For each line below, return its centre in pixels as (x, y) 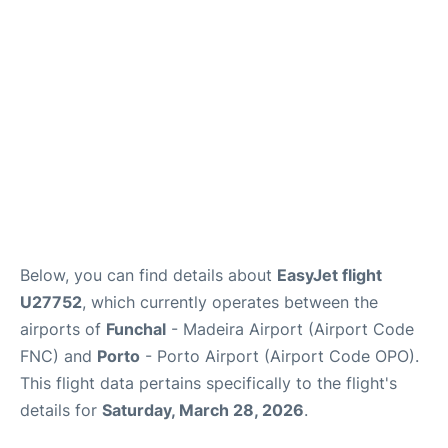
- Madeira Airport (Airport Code (290, 329)
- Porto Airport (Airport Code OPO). (279, 356)
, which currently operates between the (230, 302)
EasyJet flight (329, 275)
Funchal (136, 329)
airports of (63, 329)
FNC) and (58, 356)
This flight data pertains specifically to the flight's (208, 383)
